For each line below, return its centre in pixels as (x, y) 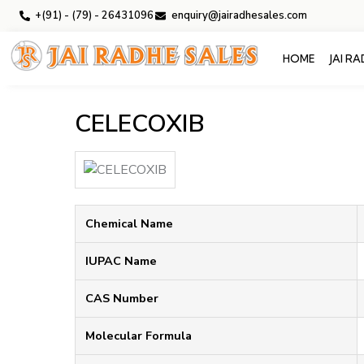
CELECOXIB (140, 124)
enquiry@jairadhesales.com (239, 15)
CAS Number (122, 298)
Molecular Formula (139, 336)
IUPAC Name (121, 261)
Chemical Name (129, 223)
